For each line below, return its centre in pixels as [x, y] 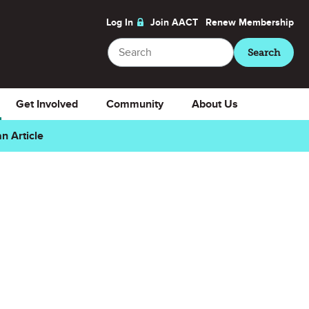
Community [134, 104]
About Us [215, 104]
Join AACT [174, 22]
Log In [120, 22]
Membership [266, 22]
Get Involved [47, 104]
